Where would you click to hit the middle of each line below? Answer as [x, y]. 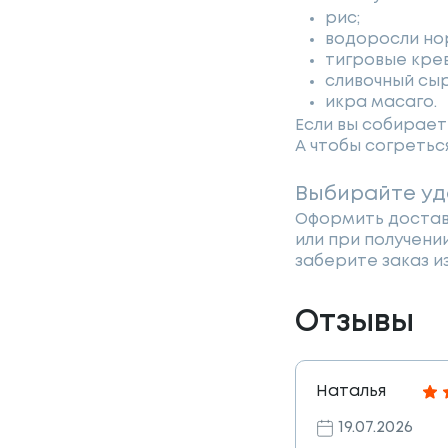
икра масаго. [381, 103]
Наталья [351, 392]
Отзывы [354, 323]
